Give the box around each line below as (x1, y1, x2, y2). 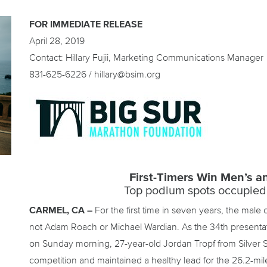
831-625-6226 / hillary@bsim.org (29, 69, 160, 79)
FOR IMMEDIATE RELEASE (29, 19, 142, 29)
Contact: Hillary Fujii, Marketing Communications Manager (29, 52, 263, 63)
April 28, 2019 (29, 36, 85, 46)
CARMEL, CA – (29, 205, 92, 215)
